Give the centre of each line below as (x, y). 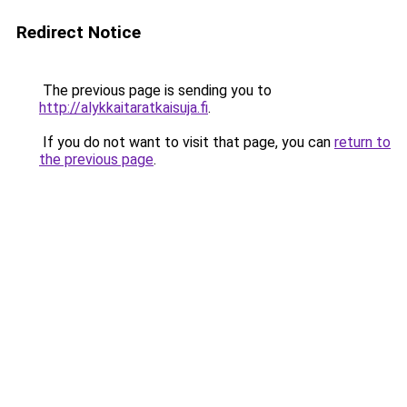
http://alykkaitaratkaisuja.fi (124, 108)
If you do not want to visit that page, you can (187, 142)
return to (362, 142)
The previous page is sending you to (155, 90)
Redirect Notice (79, 32)
